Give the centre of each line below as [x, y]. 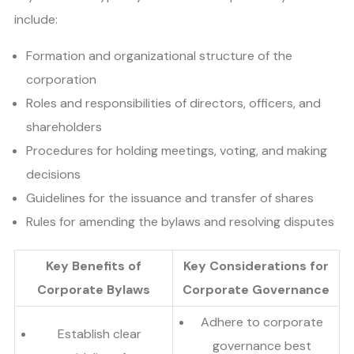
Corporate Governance [256, 290]
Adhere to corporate [262, 322]
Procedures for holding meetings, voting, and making [177, 151]
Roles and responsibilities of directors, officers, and [173, 103]
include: [36, 19]
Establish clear [100, 334]
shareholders [64, 127]
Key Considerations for [256, 266]
